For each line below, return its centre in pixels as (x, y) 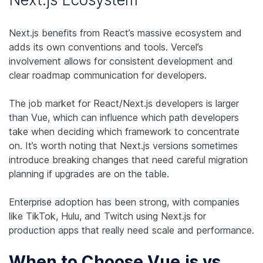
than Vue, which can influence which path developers (124, 118)
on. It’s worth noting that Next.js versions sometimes (123, 146)
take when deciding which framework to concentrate (124, 132)
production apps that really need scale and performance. (131, 230)
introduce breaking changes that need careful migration (128, 160)
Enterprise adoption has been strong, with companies (124, 202)
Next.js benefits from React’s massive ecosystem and (125, 33)
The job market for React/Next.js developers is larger (124, 104)
